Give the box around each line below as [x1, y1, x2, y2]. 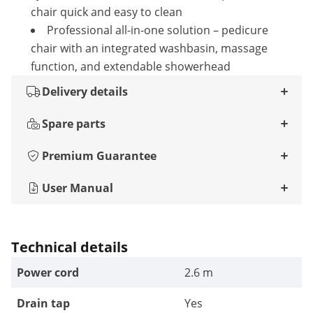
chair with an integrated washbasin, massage [31, 41, 268, 56]
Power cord [17, 265, 79, 280]
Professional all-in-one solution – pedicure [47, 22, 268, 38]
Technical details [11, 238, 128, 256]
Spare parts [42, 116, 105, 131]
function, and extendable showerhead [31, 59, 231, 74]
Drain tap [17, 296, 70, 311]
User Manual [42, 180, 113, 196]
